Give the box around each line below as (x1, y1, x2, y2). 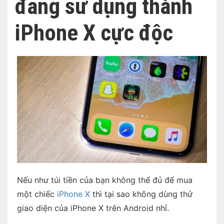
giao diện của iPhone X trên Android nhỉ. (16, 202, 169, 213)
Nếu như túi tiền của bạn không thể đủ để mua (16, 174, 192, 185)
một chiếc (16, 188, 57, 199)
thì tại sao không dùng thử (89, 188, 192, 199)
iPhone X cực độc (15, 19, 173, 46)
